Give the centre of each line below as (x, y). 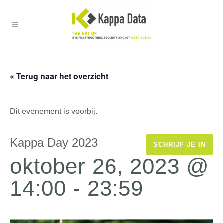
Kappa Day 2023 (54, 143)
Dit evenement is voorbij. (54, 111)
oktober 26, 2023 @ (110, 166)
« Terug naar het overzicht (59, 76)
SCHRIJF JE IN (179, 145)
